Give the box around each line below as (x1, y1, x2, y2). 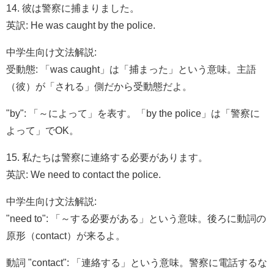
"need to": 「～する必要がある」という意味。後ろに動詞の (6, 213, 266, 223)
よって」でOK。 (6, 125, 79, 135)
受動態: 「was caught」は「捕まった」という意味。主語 (6, 64, 256, 74)
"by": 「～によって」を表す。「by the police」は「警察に (6, 108, 260, 118)
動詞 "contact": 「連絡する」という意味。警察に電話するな (6, 257, 267, 267)
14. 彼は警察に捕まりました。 (6, 2, 139, 13)
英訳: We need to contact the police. (6, 169, 161, 179)
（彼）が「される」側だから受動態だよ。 (6, 81, 192, 91)
